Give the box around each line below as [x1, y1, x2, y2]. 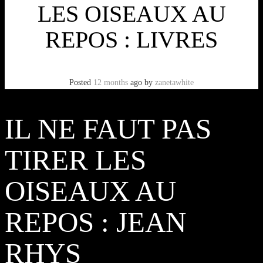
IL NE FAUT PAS [5, 112, 211, 145]
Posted [69, 78, 93, 87]
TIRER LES [5, 143, 146, 176]
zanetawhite [155, 78, 194, 87]
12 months [93, 78, 128, 87]
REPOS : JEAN [5, 205, 186, 238]
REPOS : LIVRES [45, 26, 218, 53]
